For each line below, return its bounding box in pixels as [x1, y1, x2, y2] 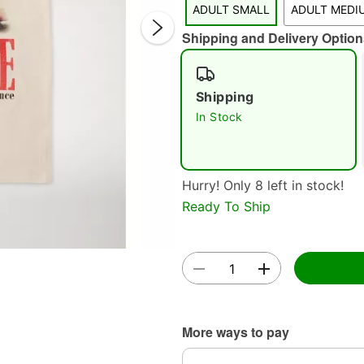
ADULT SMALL [193, 2, 270, 16]
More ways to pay [182, 322, 289, 341]
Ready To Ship [182, 197, 271, 214]
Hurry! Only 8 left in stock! [182, 177, 344, 193]
